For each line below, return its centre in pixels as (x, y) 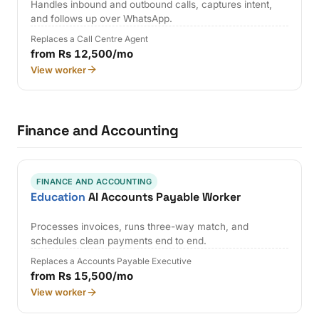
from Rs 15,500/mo (82, 276)
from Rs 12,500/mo (82, 53)
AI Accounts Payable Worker (163, 197)
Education (58, 197)
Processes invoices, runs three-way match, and (140, 227)
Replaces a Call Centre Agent (90, 38)
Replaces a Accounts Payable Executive (111, 261)
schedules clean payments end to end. (119, 241)
